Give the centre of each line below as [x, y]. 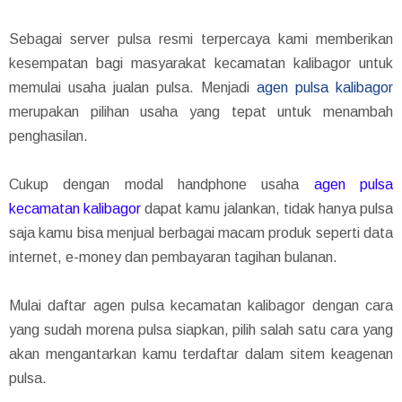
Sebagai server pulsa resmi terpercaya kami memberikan [201, 39]
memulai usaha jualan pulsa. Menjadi [133, 87]
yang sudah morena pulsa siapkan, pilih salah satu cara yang [201, 329]
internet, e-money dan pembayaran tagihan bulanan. [173, 257]
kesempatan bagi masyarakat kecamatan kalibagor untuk [201, 63]
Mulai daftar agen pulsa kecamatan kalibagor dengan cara [201, 305]
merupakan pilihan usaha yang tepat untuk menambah [201, 111]
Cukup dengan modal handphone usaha [162, 184]
